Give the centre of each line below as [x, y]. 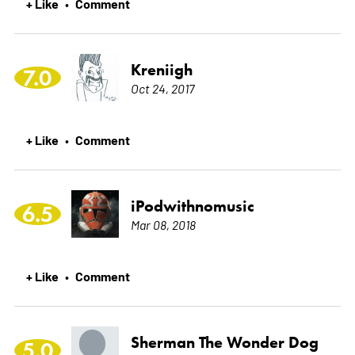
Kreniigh [161, 70]
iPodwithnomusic [192, 206]
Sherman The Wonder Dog [224, 343]
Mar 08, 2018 [163, 225]
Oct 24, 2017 [162, 88]
